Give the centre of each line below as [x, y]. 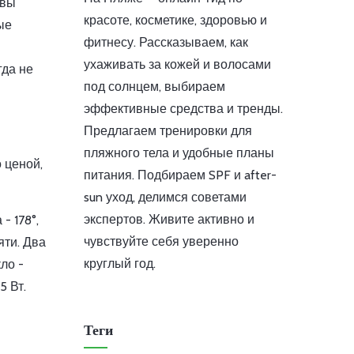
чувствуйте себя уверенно [161, 241]
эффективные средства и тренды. [183, 109]
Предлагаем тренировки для [168, 131]
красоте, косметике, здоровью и [175, 20]
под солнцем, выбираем [154, 87]
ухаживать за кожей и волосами [177, 64]
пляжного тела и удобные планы [179, 153]
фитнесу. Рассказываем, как [166, 42]
